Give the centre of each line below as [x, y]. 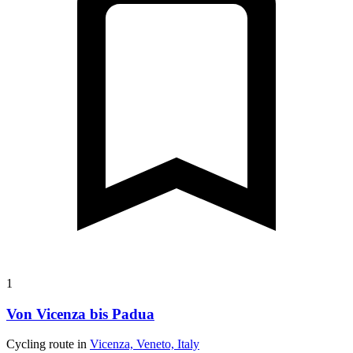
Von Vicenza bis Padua [80, 314]
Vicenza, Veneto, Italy [145, 344]
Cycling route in [48, 344]
